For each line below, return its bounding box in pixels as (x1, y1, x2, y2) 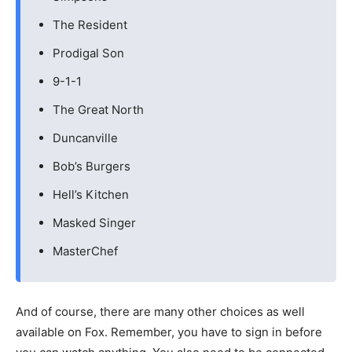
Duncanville (53, 130, 118, 145)
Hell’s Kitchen (53, 187, 129, 202)
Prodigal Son (53, 46, 124, 60)
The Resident (53, 17, 127, 32)
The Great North (53, 102, 144, 117)
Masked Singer (53, 215, 136, 230)
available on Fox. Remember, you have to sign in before (16, 324, 322, 339)
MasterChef (53, 244, 118, 258)
